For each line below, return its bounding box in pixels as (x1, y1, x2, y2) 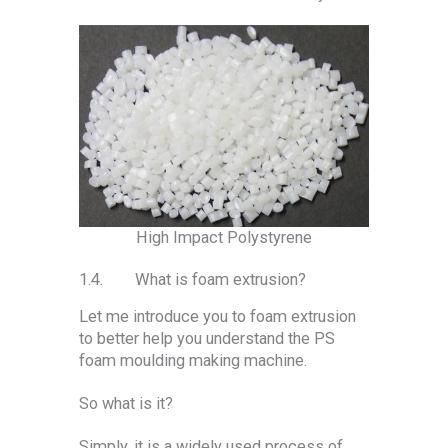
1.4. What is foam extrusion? (79, 270, 306, 290)
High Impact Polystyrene (136, 227, 312, 247)
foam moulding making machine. (79, 351, 307, 371)
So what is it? (79, 393, 173, 413)
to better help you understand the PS (79, 329, 335, 349)
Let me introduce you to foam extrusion (79, 307, 356, 327)
